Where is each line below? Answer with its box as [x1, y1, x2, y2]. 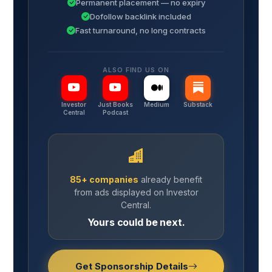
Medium [144, 101, 170, 109]
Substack [183, 101, 213, 109]
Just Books [97, 101, 133, 109]
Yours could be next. [87, 216, 185, 229]
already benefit [138, 174, 202, 185]
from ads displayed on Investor [73, 187, 199, 198]
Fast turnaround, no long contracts [75, 25, 206, 35]
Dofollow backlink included [89, 11, 191, 21]
